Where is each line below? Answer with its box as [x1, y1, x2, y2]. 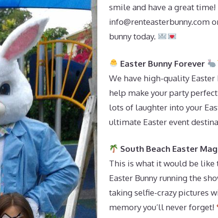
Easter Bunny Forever [118, 58, 207, 69]
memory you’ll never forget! [109, 202, 216, 212]
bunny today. [109, 31, 158, 41]
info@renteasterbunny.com [109, 17, 210, 27]
